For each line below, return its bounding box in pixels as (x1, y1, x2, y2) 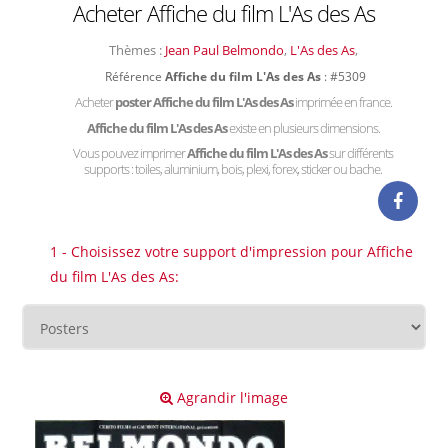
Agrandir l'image (173, 388, 288, 407)
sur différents (329, 144, 393, 162)
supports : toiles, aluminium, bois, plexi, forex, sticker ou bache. (84, 160, 382, 178)
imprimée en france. (294, 93, 392, 111)
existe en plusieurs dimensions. (228, 119, 380, 137)
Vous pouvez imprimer (73, 144, 187, 162)
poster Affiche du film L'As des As (114, 93, 295, 111)
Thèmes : (108, 41, 165, 59)
